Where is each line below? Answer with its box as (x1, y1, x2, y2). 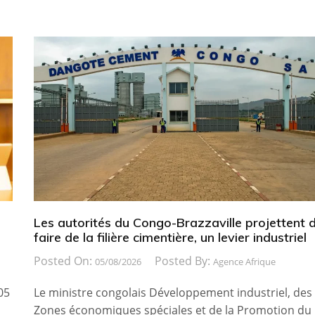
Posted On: (33, 252, 95, 269)
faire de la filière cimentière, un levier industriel (33, 229, 307, 245)
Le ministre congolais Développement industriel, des (33, 284, 312, 300)
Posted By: (154, 252, 213, 269)
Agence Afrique (212, 255, 276, 268)
